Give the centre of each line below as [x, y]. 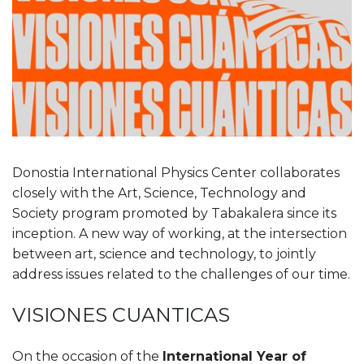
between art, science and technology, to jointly [164, 253]
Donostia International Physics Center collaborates [176, 172]
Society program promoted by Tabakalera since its [174, 213]
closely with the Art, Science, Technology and [159, 193]
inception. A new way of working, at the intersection [180, 233]
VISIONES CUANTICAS [121, 314]
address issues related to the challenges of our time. [181, 274]
